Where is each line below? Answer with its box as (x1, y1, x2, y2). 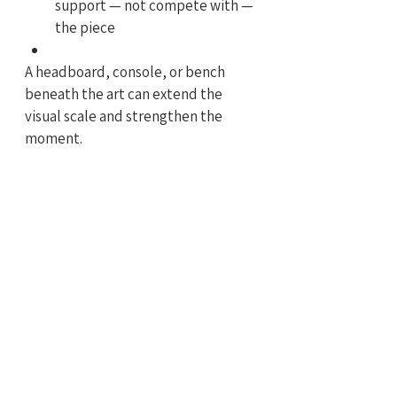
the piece (55, 17, 115, 37)
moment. (25, 128, 82, 148)
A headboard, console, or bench (25, 61, 228, 82)
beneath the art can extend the (25, 83, 225, 104)
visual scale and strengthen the (25, 105, 225, 126)
